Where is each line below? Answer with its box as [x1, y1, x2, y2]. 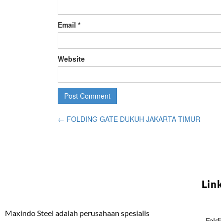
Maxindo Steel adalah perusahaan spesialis [5, 208, 149, 218]
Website [58, 53, 85, 64]
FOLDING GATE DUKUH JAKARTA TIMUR [65, 113, 200, 124]
